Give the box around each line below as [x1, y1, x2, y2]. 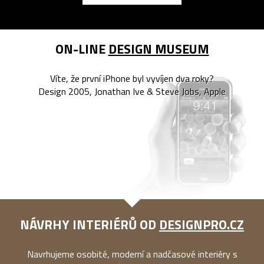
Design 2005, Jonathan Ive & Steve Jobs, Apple [38, 84, 226, 98]
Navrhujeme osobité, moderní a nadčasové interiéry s [27, 246, 237, 261]
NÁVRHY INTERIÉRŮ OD [20, 214, 159, 235]
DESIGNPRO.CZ [159, 214, 244, 235]
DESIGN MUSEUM [108, 38, 209, 59]
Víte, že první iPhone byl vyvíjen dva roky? [50, 71, 214, 85]
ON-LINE [55, 38, 108, 59]
